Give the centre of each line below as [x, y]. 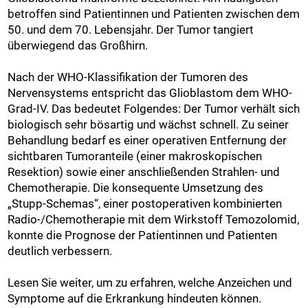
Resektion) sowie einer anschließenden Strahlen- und [144, 172]
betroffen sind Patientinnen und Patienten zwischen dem [154, 13]
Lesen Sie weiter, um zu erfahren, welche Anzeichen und [150, 282]
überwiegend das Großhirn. [78, 45]
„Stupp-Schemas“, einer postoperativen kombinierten [145, 203]
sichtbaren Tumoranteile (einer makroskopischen [135, 156]
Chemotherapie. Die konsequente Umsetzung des [136, 187]
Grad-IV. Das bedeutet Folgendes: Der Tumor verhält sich [154, 108]
